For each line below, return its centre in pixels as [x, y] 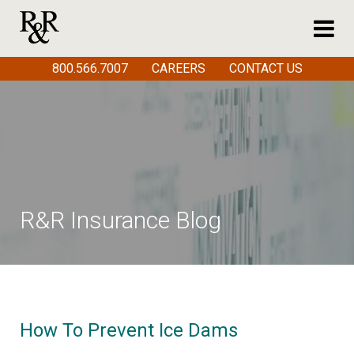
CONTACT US [265, 69]
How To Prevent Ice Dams [129, 330]
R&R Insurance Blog [121, 220]
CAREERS [178, 69]
